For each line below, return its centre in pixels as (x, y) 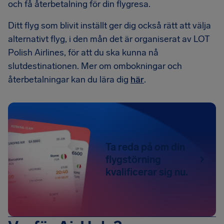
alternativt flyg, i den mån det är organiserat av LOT (109, 39)
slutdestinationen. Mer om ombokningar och (95, 66)
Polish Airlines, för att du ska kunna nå (83, 52)
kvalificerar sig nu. (147, 172)
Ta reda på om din (145, 147)
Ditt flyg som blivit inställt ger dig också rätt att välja (109, 25)
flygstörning (133, 159)
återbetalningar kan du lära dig (69, 79)
